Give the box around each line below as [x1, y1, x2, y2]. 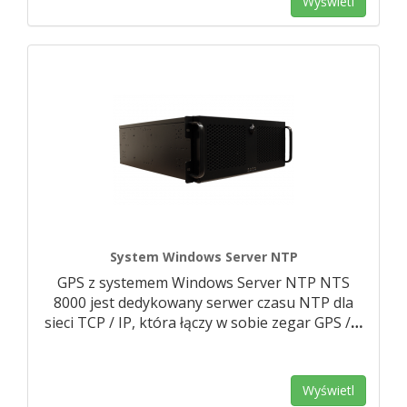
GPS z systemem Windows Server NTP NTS [57, 273, 350, 293]
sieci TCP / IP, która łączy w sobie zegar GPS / [45, 313, 351, 333]
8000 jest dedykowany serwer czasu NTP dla [54, 293, 353, 313]
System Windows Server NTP [109, 248, 298, 265]
